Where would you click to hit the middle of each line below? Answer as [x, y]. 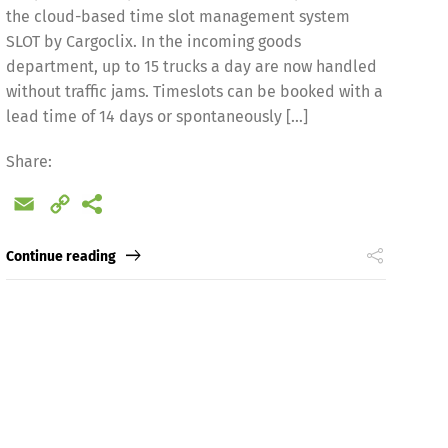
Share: [28, 161]
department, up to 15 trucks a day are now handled [191, 66]
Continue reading [60, 257]
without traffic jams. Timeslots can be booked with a [194, 91]
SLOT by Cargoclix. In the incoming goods [153, 41]
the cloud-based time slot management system [177, 16]
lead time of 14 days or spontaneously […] [156, 116]
